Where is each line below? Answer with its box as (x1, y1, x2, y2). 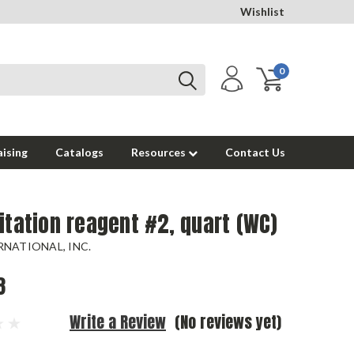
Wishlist (240, 5, 284, 18)
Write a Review (70, 310, 166, 334)
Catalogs (55, 145, 104, 159)
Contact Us (225, 145, 285, 159)
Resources (131, 145, 188, 159)
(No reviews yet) (174, 310, 281, 334)
